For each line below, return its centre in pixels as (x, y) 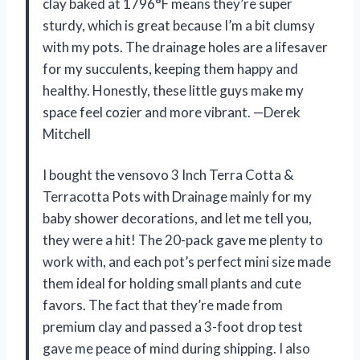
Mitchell (67, 133)
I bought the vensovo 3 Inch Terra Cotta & (168, 174)
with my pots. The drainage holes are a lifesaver (185, 47)
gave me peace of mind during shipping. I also (176, 348)
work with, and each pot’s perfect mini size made (187, 261)
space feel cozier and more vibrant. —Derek (172, 112)
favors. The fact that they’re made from (163, 305)
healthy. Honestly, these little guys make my (173, 90)
